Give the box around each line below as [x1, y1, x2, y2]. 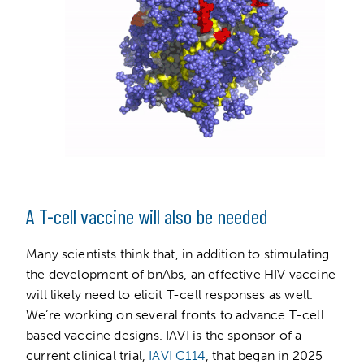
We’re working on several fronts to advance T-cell [26, 307, 324, 323]
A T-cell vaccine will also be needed [26, 203, 272, 229]
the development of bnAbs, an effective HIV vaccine [26, 266, 336, 283]
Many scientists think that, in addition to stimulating [26, 246, 330, 262]
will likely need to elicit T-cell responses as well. [26, 287, 314, 303]
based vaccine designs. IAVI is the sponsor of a [26, 327, 302, 344]
